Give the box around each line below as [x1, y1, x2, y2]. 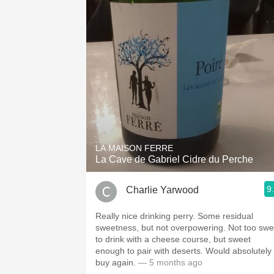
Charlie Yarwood [126, 184, 199, 195]
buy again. [95, 257, 136, 267]
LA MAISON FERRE [95, 143, 173, 153]
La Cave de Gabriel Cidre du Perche [95, 154, 253, 165]
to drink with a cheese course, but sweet [95, 234, 251, 244]
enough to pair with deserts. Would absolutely [95, 246, 272, 256]
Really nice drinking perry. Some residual [95, 211, 253, 221]
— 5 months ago [136, 257, 202, 267]
